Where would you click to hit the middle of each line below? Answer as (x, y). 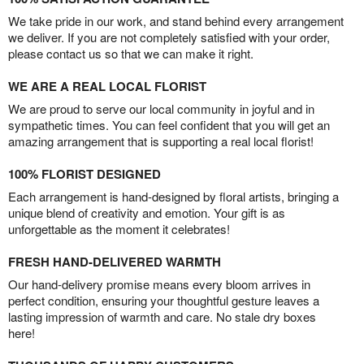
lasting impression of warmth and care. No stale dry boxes (162, 317)
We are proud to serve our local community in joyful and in (161, 109)
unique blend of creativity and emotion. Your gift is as (147, 213)
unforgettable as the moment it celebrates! (119, 229)
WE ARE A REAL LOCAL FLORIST (107, 87)
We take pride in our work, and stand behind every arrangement (176, 21)
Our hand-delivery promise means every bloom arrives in (159, 284)
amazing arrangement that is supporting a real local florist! (161, 141)
